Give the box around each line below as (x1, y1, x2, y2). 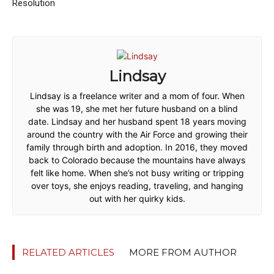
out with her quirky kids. (89, 193, 185, 204)
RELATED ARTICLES (22, 246, 114, 258)
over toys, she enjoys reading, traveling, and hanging (31, 180, 243, 191)
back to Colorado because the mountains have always (29, 155, 245, 165)
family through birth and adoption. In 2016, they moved (26, 142, 248, 152)
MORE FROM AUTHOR (129, 246, 237, 258)
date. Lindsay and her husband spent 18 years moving (28, 116, 246, 127)
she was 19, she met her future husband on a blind (36, 103, 238, 114)
